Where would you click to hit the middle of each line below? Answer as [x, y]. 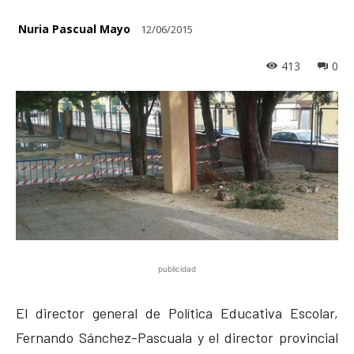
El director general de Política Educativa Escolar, [177, 313]
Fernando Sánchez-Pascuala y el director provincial [177, 337]
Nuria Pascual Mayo [74, 28]
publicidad [177, 268]
